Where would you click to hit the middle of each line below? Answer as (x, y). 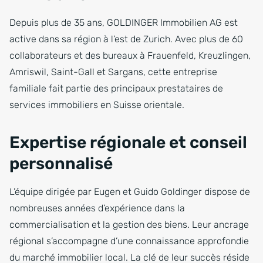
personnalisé (61, 164)
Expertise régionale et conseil (128, 143)
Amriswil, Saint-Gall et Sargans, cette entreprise (113, 72)
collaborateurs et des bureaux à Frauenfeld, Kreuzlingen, (130, 56)
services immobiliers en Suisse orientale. (97, 105)
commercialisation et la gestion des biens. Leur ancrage (129, 225)
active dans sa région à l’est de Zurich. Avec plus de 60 (126, 39)
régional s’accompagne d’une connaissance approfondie (129, 241)
